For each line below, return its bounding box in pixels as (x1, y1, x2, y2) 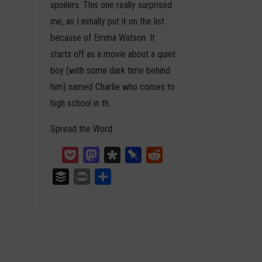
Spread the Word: (50, 123, 115, 135)
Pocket (78, 149, 106, 160)
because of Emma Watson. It (50, 32, 156, 43)
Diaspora (120, 149, 153, 160)
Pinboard (142, 149, 175, 160)
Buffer (69, 170, 92, 182)
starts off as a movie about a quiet (50, 48, 176, 60)
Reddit (163, 149, 187, 160)
